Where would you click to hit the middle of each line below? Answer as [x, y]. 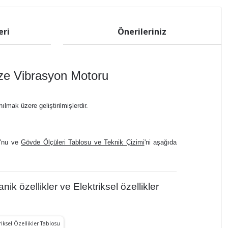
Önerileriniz [142, 32]
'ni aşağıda [160, 142]
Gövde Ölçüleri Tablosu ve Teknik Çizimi [83, 142]
